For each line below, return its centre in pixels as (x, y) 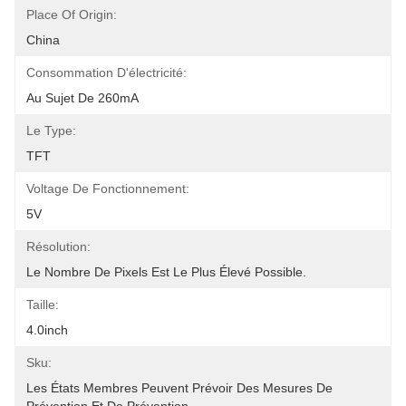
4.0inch (47, 330)
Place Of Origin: (72, 14)
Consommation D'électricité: (106, 72)
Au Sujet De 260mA (82, 98)
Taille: (43, 304)
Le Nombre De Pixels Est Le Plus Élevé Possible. (166, 272)
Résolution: (58, 246)
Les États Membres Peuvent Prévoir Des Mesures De (179, 388)
